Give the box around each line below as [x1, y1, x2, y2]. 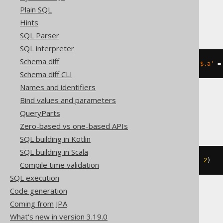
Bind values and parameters [20, 95, 116, 105]
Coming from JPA [10, 199, 67, 209]
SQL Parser [20, 30, 59, 40]
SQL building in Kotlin [20, 134, 91, 144]
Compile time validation [20, 160, 99, 170]
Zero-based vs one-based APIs [20, 121, 128, 131]
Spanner [92, 104, 134, 120]
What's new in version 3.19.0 [10, 212, 108, 222]
